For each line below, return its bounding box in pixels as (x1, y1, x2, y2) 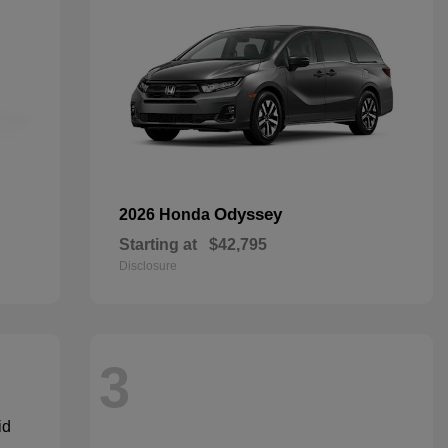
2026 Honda (118, 206, 214, 223)
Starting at (118, 236, 197, 253)
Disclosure (118, 259, 177, 273)
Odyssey (213, 205, 282, 224)
